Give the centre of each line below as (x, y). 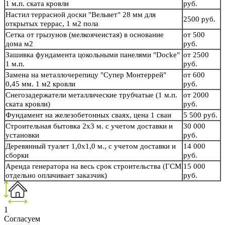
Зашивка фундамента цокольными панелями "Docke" (93, 55)
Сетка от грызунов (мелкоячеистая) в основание (85, 35)
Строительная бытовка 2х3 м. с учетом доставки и (89, 126)
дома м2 (19, 44)
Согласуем (22, 219)
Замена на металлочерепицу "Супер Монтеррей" (86, 75)
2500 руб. (199, 19)
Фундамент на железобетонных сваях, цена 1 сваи (88, 115)
